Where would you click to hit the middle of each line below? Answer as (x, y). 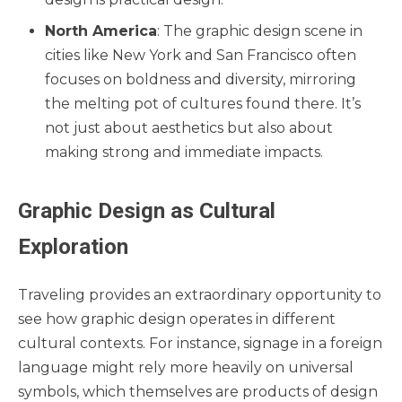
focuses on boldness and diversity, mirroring (201, 79)
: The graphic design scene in (260, 31)
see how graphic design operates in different (177, 319)
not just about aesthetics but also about (189, 127)
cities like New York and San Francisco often (201, 55)
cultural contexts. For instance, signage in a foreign (200, 343)
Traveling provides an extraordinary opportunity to (200, 294)
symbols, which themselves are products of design (198, 391)
